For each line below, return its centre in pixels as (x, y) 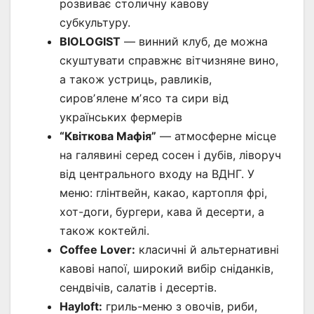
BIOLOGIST (90, 42)
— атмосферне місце (216, 136)
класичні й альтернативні (207, 250)
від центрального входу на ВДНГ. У (157, 174)
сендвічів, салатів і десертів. (138, 288)
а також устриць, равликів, (136, 80)
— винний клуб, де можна (194, 42)
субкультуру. (95, 23)
